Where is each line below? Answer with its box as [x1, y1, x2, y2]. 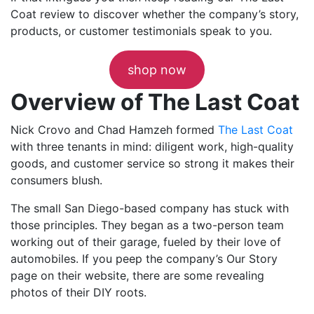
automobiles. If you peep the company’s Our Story [11, 251, 278, 266]
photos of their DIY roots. [11, 285, 146, 299]
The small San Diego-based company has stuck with [11, 200, 289, 215]
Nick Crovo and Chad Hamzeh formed [11, 122, 218, 137]
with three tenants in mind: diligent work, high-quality [11, 139, 294, 153]
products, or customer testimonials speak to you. [11, 23, 272, 38]
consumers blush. [11, 172, 102, 187]
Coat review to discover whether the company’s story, [11, 6, 299, 21]
